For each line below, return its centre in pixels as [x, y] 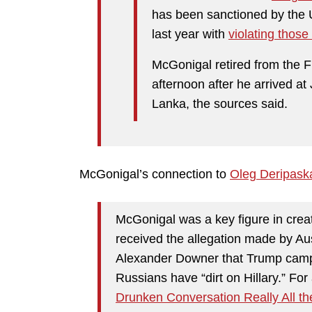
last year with [190, 34]
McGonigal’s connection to [155, 174]
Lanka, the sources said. [220, 104]
